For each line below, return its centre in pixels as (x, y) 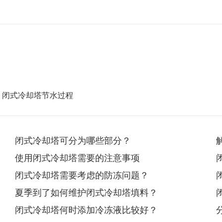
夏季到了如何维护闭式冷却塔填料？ (86, 193)
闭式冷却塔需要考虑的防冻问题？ (82, 175)
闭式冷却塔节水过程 (38, 95)
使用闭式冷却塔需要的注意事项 (77, 158)
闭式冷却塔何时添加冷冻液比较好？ (86, 210)
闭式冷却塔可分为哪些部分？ (73, 141)
